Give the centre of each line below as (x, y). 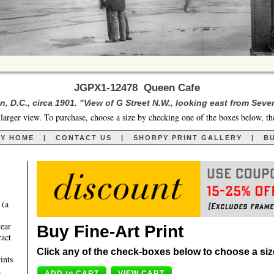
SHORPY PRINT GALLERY (187, 137)
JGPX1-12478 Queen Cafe (137, 87)
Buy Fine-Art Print (110, 231)
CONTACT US (83, 137)
